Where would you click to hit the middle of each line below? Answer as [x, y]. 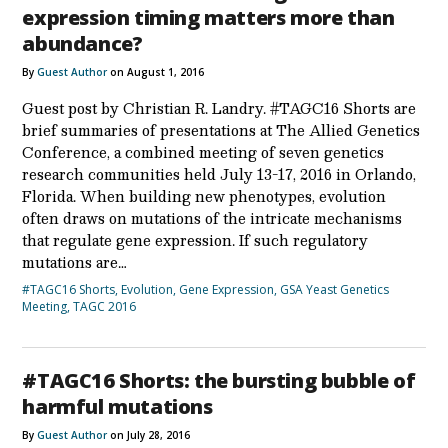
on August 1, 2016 [156, 71]
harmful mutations [117, 406]
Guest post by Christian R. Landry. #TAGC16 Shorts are [219, 107]
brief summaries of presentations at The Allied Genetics [221, 129]
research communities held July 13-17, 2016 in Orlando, [219, 173]
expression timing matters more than [208, 17]
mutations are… [74, 261]
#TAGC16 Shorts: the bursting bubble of [219, 380]
